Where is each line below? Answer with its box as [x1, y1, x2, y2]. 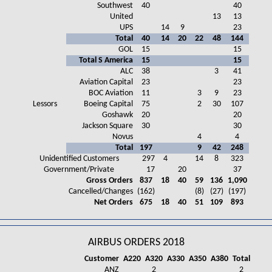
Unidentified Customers [39, 154, 119, 164]
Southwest [97, 1, 133, 11]
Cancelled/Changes [68, 187, 133, 197]
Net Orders [93, 198, 133, 208]
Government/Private [44, 165, 114, 175]
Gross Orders [86, 176, 133, 186]
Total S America [78, 56, 133, 66]
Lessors [32, 100, 57, 109]
